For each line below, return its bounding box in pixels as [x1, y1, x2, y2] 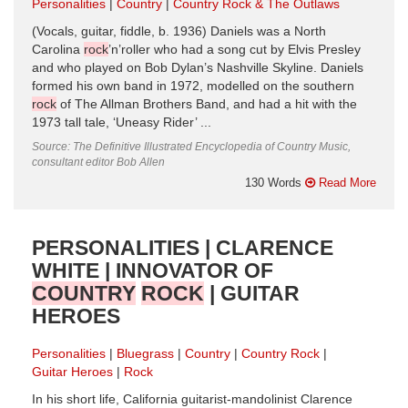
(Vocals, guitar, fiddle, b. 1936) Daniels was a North [32, 24, 326, 38]
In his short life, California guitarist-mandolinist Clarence [32, 392, 352, 406]
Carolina [32, 42, 84, 56]
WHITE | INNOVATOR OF [32, 258, 273, 282]
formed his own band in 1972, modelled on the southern [32, 78, 354, 93]
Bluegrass [117, 346, 174, 361]
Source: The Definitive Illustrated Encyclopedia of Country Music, [32, 139, 351, 153]
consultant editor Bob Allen [32, 155, 165, 168]
